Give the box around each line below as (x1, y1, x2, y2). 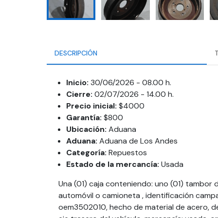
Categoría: (66, 147, 107, 158)
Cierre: (66, 89, 92, 99)
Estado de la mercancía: (66, 159, 159, 169)
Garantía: (66, 112, 102, 123)
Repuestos (109, 147, 147, 158)
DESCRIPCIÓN (54, 48, 97, 57)
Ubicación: (66, 124, 107, 134)
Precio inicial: (66, 101, 117, 111)
